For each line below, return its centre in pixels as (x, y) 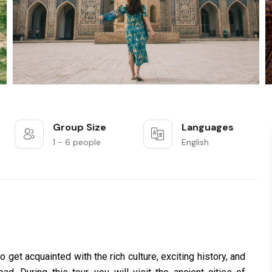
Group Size (79, 127)
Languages (207, 127)
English (195, 142)
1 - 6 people (76, 142)
